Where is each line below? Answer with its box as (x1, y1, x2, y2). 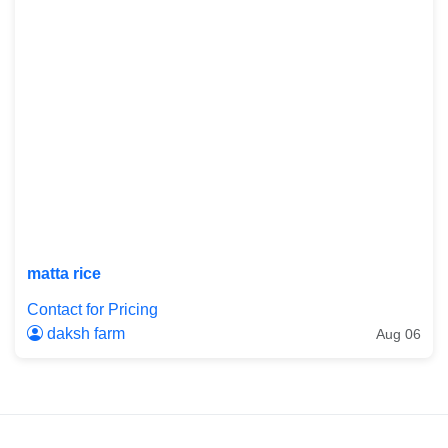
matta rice (27, 265, 101, 282)
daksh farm (43, 325, 125, 342)
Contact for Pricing (27, 301, 158, 318)
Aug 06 (376, 325, 421, 342)
